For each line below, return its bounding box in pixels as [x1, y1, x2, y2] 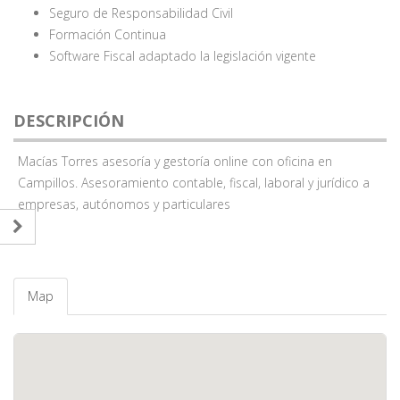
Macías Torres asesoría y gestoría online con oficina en [18, 153, 332, 170]
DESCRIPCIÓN [13, 110, 124, 131]
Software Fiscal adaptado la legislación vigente [49, 47, 316, 64]
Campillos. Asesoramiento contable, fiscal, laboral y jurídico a [18, 174, 370, 191]
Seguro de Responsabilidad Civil [49, 4, 233, 21]
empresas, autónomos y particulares [18, 196, 230, 212]
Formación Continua [49, 26, 166, 43]
